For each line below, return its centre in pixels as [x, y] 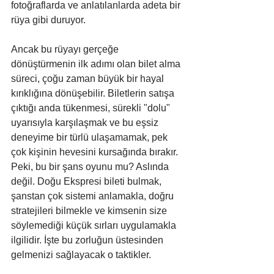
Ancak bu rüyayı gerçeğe [66, 49]
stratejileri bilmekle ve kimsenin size [90, 210]
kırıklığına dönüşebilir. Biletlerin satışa [94, 93]
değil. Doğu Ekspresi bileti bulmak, [87, 181]
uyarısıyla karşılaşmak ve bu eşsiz [86, 122]
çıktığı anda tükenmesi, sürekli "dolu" [92, 108]
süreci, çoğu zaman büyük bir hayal [89, 78]
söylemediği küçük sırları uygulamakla [95, 225]
